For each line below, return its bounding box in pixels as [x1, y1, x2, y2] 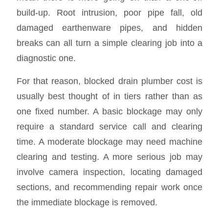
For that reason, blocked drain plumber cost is [16, 75, 203, 86]
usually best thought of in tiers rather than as [16, 90, 203, 101]
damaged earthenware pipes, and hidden [16, 22, 203, 33]
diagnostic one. [16, 53, 76, 64]
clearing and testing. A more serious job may [16, 151, 203, 162]
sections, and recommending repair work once [16, 181, 203, 192]
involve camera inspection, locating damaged [16, 166, 203, 177]
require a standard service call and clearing [16, 121, 203, 131]
